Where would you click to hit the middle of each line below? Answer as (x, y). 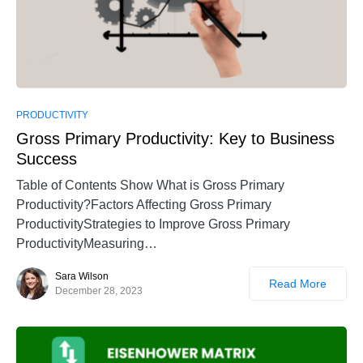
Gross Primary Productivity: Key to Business (175, 138)
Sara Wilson (82, 276)
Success (47, 158)
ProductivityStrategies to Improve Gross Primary (153, 224)
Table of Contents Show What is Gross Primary (150, 185)
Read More (298, 283)
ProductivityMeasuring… (87, 243)
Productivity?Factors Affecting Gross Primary (144, 204)
